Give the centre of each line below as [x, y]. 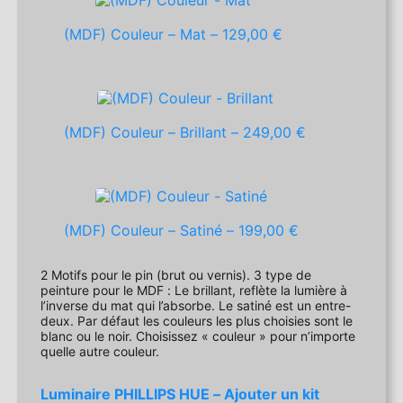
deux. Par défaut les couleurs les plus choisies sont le [59, 321]
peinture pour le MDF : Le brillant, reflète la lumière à [194, 291]
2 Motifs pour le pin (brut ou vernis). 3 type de [176, 275]
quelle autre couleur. [100, 352]
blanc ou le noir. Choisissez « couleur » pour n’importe [198, 336]
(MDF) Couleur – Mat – [143, 35]
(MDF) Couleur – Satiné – [152, 231]
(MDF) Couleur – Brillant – [154, 133]
